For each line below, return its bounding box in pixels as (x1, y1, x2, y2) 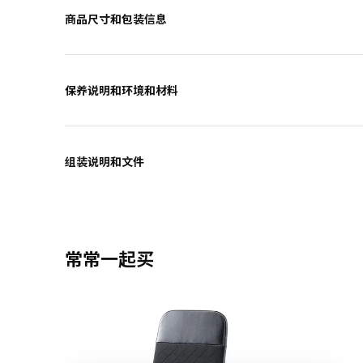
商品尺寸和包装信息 (65, 11, 167, 28)
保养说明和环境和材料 (65, 83, 178, 99)
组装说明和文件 (65, 154, 144, 170)
